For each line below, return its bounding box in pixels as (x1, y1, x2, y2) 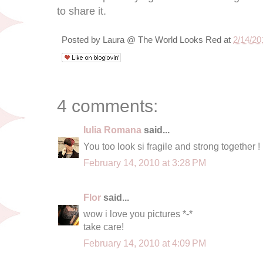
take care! (83, 221, 124, 232)
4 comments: (57, 96, 158, 116)
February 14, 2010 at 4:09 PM (83, 237, 206, 248)
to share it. (57, 5, 106, 17)
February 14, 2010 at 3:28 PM (83, 157, 206, 168)
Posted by (62, 35, 103, 45)
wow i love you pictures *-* (83, 208, 193, 219)
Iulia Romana (83, 124, 141, 135)
